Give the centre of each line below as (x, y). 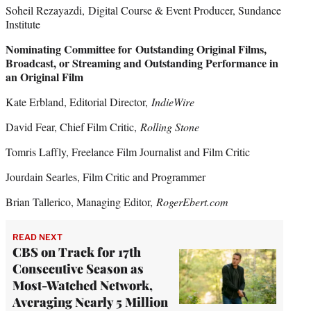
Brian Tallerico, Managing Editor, (81, 201)
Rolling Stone (170, 126)
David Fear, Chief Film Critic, (73, 126)
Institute (23, 24)
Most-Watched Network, (83, 285)
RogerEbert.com (192, 201)
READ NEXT (37, 237)
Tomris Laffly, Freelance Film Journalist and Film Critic (128, 151)
